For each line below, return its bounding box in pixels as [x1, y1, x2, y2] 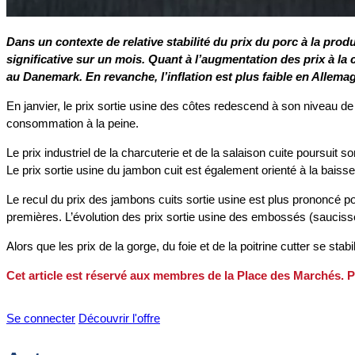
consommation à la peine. [6, 116, 139, 131]
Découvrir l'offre [78, 311, 160, 326]
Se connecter [6, 311, 75, 326]
